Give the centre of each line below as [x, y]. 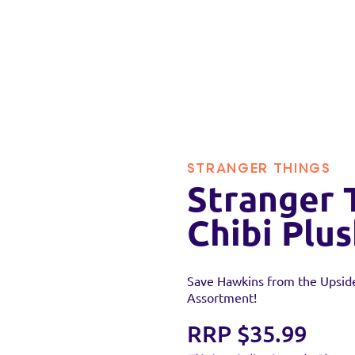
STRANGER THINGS [259, 168]
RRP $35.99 [246, 334]
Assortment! [223, 298]
